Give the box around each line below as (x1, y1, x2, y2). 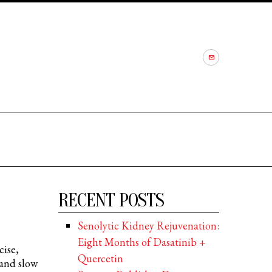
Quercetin (77, 251, 123, 266)
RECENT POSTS (58, 189, 164, 212)
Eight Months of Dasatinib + (77, 235, 206, 250)
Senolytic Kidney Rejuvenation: (77, 219, 219, 233)
